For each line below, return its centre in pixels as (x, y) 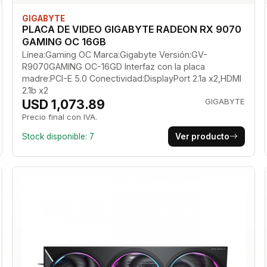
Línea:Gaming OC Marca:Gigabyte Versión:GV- (114, 54)
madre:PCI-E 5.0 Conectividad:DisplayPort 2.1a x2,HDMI (131, 78)
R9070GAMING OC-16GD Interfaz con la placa (113, 66)
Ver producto (203, 136)
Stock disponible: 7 (58, 136)
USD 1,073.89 (63, 104)
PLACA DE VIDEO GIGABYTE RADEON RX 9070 (131, 29)
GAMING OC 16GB (64, 41)
